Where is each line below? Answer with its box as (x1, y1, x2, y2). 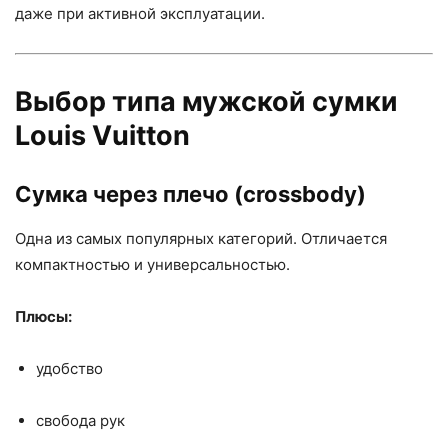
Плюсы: (15, 307, 72, 326)
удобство (36, 359, 103, 378)
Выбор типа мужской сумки (15, 85, 398, 118)
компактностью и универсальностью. (15, 255, 290, 274)
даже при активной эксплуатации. (15, 4, 265, 23)
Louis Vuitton (15, 119, 190, 152)
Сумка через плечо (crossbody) (15, 181, 366, 207)
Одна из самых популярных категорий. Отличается (15, 229, 387, 248)
